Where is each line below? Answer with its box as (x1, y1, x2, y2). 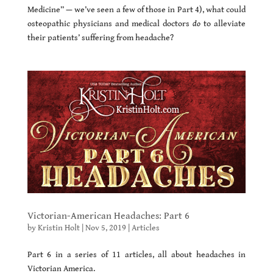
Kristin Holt (37, 223, 80, 233)
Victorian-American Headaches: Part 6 (27, 210, 190, 222)
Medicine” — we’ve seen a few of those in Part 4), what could (27, 4, 246, 15)
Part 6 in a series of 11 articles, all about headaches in (27, 250, 246, 260)
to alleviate (200, 18, 246, 29)
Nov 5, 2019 (85, 223, 126, 233)
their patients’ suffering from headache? (27, 32, 174, 43)
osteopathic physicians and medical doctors (27, 18, 193, 29)
